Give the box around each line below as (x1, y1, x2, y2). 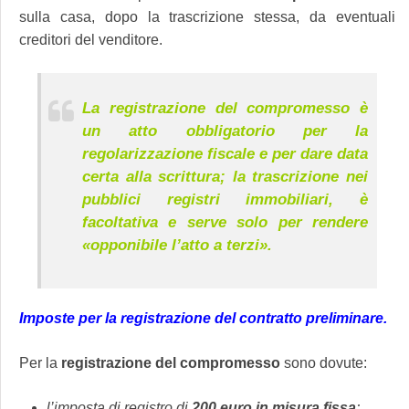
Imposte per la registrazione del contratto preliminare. (19, 310, 387, 327)
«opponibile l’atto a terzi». (82, 236, 272, 254)
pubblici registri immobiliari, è (82, 190, 368, 208)
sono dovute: (280, 355, 367, 372)
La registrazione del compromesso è (82, 99, 368, 117)
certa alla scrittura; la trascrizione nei (82, 167, 368, 185)
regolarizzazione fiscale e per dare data (82, 144, 368, 163)
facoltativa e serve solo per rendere (82, 213, 368, 231)
